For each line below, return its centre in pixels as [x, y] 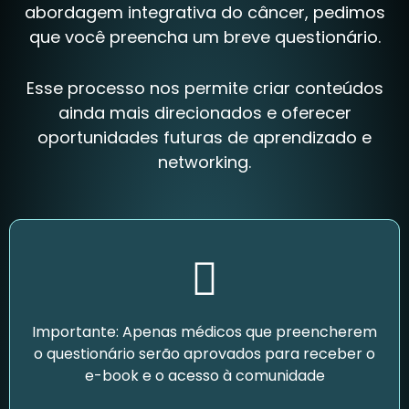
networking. [204, 162]
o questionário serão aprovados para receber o [204, 353]
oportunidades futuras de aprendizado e [204, 137]
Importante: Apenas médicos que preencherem [204, 331]
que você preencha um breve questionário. [204, 37]
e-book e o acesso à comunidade [204, 375]
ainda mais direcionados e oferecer [204, 112]
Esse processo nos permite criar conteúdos [204, 88]
